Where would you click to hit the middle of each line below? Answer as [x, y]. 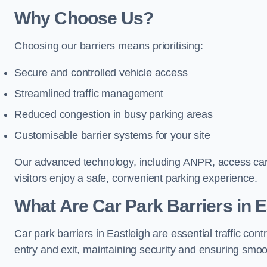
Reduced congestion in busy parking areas [114, 114]
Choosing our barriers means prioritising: [109, 46]
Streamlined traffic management [89, 94]
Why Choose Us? [84, 18]
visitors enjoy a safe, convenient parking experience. [136, 178]
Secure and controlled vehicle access [101, 73]
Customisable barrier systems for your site [112, 135]
